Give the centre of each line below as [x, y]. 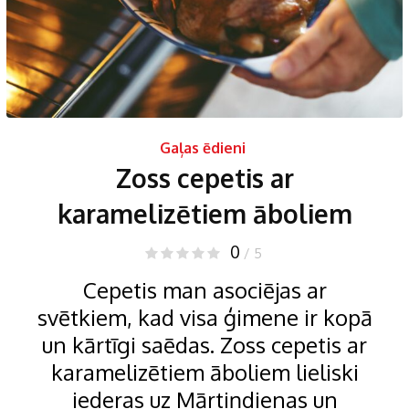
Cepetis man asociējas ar [204, 290]
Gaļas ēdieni [202, 148]
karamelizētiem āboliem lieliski [204, 372]
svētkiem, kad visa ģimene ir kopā [204, 318]
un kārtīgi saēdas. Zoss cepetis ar [204, 345]
